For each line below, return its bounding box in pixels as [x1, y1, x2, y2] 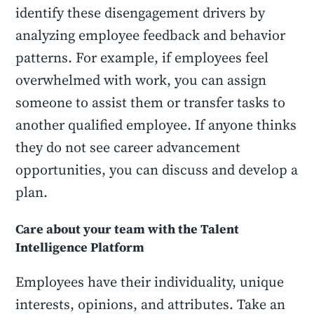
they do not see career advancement [15, 137, 241, 157]
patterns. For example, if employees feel [15, 48, 269, 67]
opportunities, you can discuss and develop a [15, 160, 299, 179]
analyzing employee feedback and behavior [15, 25, 286, 45]
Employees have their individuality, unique [15, 272, 285, 292]
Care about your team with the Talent [15, 220, 240, 238]
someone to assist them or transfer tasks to [15, 93, 286, 112]
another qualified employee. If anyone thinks [15, 115, 297, 135]
